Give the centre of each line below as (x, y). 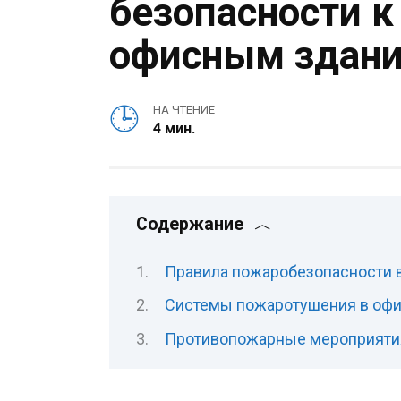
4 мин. (174, 129)
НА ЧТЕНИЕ (183, 110)
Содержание (190, 225)
